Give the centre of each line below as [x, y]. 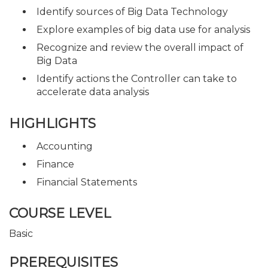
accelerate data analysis [93, 92]
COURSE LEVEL [60, 213]
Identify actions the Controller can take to [137, 79]
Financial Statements [87, 182]
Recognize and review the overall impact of [140, 48]
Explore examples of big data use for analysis [143, 30]
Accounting [65, 146]
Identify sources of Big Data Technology [132, 12]
